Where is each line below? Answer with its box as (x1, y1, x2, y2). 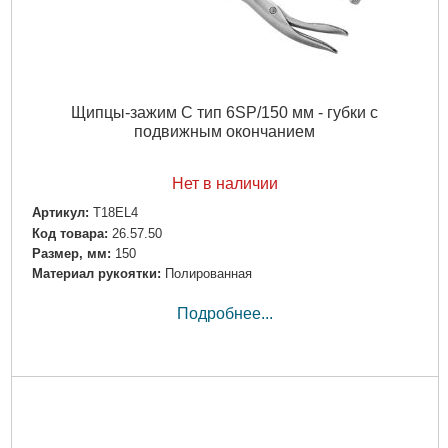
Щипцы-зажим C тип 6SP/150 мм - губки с (71, 104, 378, 122)
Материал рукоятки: (31, 265, 161, 281)
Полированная (164, 265, 252, 281)
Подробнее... (176, 304, 273, 322)
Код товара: (31, 225, 108, 241)
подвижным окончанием (134, 123, 315, 141)
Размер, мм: (31, 245, 111, 261)
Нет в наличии (171, 175, 278, 193)
